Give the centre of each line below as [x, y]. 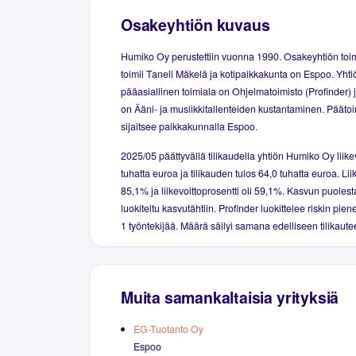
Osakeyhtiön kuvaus [195, 24]
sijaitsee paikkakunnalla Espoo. [189, 127]
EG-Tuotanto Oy [168, 329]
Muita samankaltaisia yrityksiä [230, 297]
